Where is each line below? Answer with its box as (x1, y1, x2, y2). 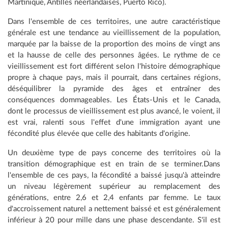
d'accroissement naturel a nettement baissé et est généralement (8, 205, 220, 213)
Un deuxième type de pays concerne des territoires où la (8, 149, 220, 157)
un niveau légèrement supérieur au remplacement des (8, 183, 220, 191)
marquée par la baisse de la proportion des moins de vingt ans (8, 40, 220, 48)
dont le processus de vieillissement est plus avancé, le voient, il (8, 107, 220, 116)
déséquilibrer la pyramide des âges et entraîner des (8, 85, 220, 93)
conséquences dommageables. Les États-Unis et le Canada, (8, 96, 220, 104)
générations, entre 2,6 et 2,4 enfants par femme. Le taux (8, 194, 220, 202)
